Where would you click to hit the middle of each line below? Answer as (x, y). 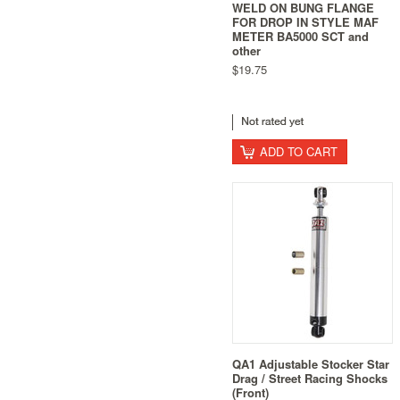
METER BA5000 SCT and (300, 36)
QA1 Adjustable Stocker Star (311, 364)
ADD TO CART (299, 152)
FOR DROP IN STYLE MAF (305, 21)
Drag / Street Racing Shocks (310, 379)
